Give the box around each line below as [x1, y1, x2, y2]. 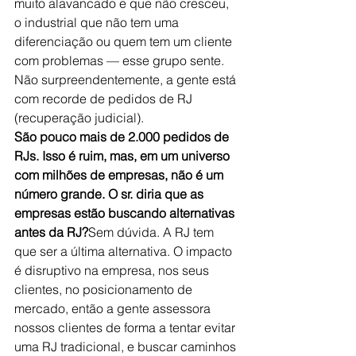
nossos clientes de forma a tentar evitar [14, 319, 238, 335]
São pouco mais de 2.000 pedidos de [14, 129, 232, 145]
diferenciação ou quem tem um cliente [14, 33, 235, 49]
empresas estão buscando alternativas [14, 205, 238, 221]
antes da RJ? [14, 224, 88, 240]
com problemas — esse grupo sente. [14, 52, 227, 68]
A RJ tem [163, 224, 217, 240]
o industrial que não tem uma [14, 14, 182, 30]
